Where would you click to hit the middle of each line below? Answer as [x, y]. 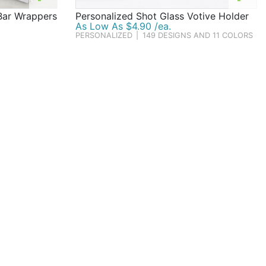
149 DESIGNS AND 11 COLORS [197, 36]
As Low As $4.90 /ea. [123, 26]
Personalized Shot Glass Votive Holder [162, 16]
